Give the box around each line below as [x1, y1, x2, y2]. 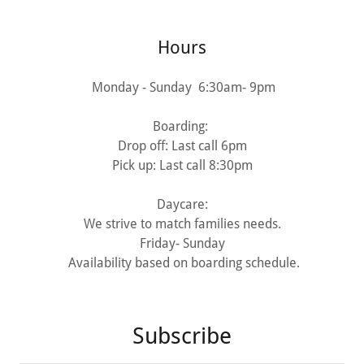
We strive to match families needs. [83, 216, 281, 232]
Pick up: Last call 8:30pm [111, 158, 253, 173]
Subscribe [132, 323, 232, 349]
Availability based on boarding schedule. [64, 255, 300, 271]
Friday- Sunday [139, 236, 225, 251]
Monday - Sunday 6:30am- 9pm [89, 80, 275, 95]
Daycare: [156, 197, 208, 212]
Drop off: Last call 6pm [117, 138, 247, 154]
